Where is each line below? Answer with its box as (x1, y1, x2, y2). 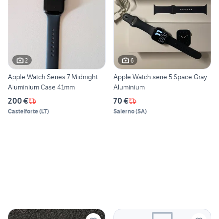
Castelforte (8, 108, 38, 115)
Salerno (113, 108, 134, 115)
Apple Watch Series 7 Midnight (8, 72, 71, 82)
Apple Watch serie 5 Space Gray (113, 72, 207, 82)
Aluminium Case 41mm (8, 83, 75, 92)
